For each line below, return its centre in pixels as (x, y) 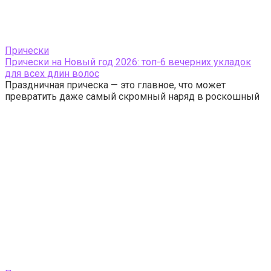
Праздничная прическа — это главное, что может (115, 85)
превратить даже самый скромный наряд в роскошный (132, 96)
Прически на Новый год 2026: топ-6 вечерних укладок (128, 62)
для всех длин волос (52, 73)
